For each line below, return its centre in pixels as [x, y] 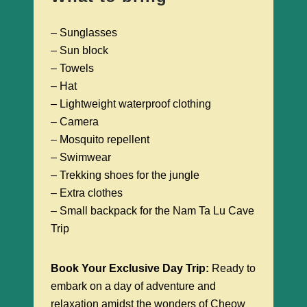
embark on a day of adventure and [133, 286]
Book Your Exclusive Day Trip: [131, 269]
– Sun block [79, 51]
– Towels [72, 69]
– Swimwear [81, 158]
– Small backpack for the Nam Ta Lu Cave [152, 211]
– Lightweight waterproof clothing [131, 104]
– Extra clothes [87, 193]
